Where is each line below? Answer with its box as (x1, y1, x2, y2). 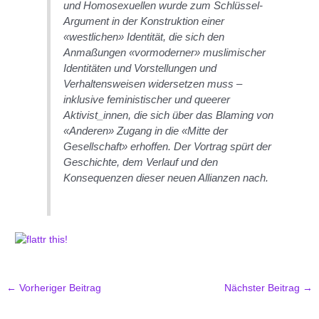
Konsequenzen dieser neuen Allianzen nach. (63, 171, 269, 184)
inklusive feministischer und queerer (63, 93, 231, 105)
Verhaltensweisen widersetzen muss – (63, 77, 243, 90)
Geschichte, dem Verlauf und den (63, 155, 219, 168)
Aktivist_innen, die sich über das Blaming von (63, 108, 274, 121)
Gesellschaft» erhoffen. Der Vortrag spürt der (63, 140, 272, 152)
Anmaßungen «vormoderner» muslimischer (63, 46, 266, 58)
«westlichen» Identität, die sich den (63, 30, 225, 43)
